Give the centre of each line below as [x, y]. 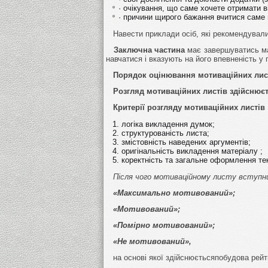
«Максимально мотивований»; [170, 193]
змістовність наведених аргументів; [186, 142]
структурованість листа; [165, 133]
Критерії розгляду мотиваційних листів [185, 107]
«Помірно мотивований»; [160, 225]
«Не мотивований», [149, 241]
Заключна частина [145, 50]
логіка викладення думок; [168, 124]
